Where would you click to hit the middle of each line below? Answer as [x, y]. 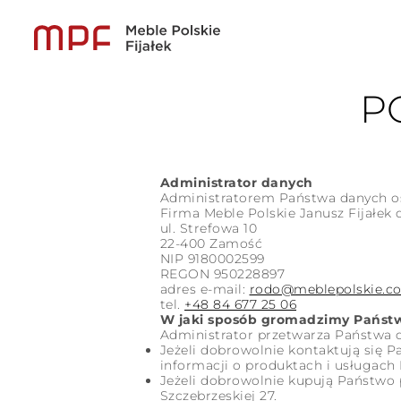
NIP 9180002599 [212, 259]
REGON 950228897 [222, 274]
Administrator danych [236, 183]
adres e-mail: [205, 289]
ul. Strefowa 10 [209, 228]
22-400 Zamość [211, 243]
